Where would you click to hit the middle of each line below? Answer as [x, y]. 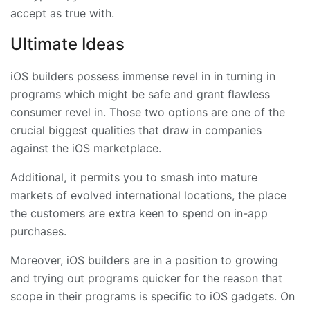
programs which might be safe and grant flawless [140, 94]
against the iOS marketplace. [86, 148]
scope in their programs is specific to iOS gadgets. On [153, 297]
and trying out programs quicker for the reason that [146, 279]
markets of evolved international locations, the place [148, 195]
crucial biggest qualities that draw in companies [136, 130]
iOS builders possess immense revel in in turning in [143, 76]
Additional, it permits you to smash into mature [134, 177]
